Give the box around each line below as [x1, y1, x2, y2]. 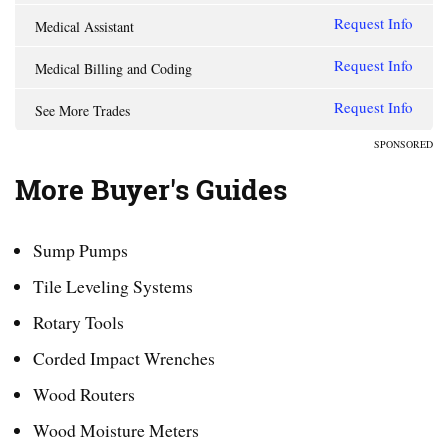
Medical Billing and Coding [35, 59, 192, 79]
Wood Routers [32, 381, 135, 406]
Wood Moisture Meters [32, 417, 199, 442]
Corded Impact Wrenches [32, 345, 215, 370]
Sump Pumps [32, 237, 128, 262]
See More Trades [35, 101, 130, 121]
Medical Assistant [35, 17, 134, 37]
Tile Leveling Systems [32, 273, 193, 298]
